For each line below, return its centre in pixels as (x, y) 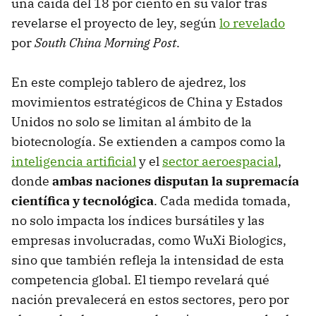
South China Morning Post (105, 43)
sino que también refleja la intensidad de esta (148, 260)
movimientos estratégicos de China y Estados (147, 102)
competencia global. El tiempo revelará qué (140, 280)
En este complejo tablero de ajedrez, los (129, 83)
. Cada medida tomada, (222, 201)
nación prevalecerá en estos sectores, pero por (150, 300)
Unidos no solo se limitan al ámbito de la (132, 122)
